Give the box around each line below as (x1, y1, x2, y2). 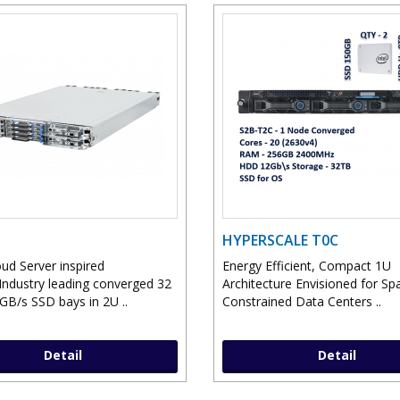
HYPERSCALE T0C (222, 230, 338, 251)
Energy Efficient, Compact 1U (222, 257, 391, 275)
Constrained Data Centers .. (222, 293, 381, 311)
